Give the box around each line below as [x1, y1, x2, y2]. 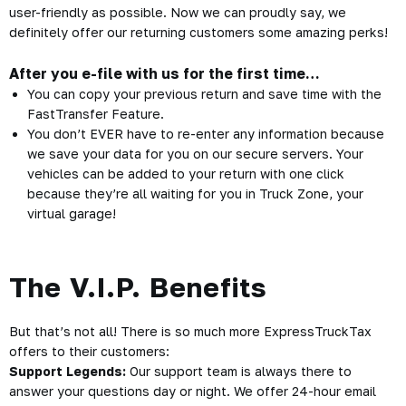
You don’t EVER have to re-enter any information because [27, 126, 384, 141]
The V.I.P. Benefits [9, 271, 267, 304]
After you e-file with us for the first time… [9, 64, 320, 82]
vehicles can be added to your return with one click [27, 166, 344, 181]
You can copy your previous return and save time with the [27, 86, 382, 101]
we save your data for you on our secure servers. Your [27, 146, 363, 161]
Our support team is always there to [130, 363, 352, 379]
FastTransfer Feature [27, 106, 160, 121]
